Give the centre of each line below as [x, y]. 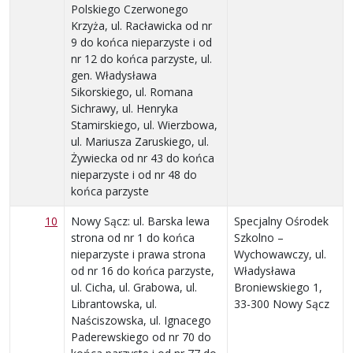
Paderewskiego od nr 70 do [141, 336]
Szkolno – [259, 237]
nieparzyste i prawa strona [138, 254]
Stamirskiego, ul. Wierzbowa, [144, 124]
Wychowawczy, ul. [280, 254]
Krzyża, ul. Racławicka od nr [141, 25]
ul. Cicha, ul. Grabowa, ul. [134, 287]
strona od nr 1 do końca [133, 237]
